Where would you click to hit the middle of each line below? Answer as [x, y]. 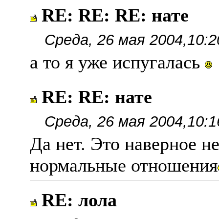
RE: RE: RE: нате [115, 15]
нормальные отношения [124, 165]
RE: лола [79, 200]
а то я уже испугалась [117, 62]
